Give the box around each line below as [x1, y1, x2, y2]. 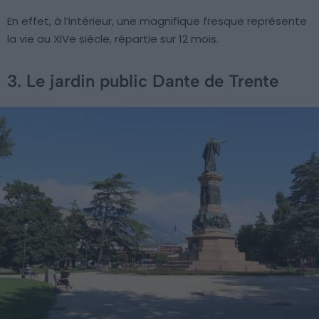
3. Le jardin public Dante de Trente [7, 70, 278, 92]
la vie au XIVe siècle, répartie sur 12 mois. [7, 31, 219, 47]
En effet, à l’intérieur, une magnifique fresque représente [7, 14, 307, 29]
